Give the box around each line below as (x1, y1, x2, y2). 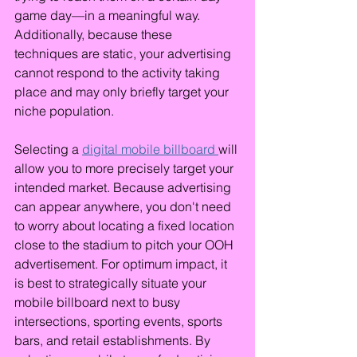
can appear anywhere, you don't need (14, 198, 234, 214)
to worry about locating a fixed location (14, 218, 237, 233)
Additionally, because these (14, 26, 175, 42)
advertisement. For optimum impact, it (14, 256, 230, 272)
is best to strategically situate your (14, 275, 210, 291)
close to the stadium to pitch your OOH (14, 237, 237, 253)
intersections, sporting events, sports (14, 313, 226, 329)
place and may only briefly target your (14, 84, 232, 100)
